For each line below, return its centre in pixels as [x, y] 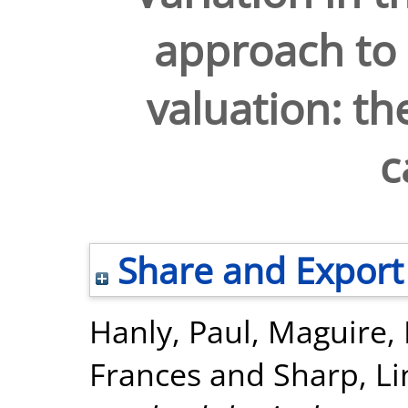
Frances [145, 374]
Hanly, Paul [170, 331]
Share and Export [256, 270]
